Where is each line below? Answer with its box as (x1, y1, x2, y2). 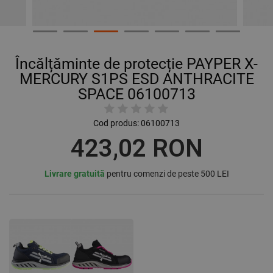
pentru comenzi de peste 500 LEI (104, 169, 229, 179)
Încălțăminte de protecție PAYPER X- (15, 55, 258, 73)
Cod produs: (93, 118, 139, 129)
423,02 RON (70, 134, 203, 163)
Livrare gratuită (44, 169, 105, 179)
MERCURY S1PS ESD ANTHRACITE (19, 70, 254, 88)
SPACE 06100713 (77, 85, 196, 104)
